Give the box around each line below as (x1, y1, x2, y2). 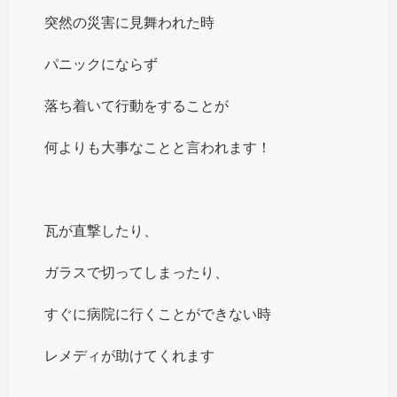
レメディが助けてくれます (44, 347, 214, 363)
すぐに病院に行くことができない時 (44, 306, 271, 322)
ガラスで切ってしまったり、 (44, 264, 229, 280)
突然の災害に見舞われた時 (44, 14, 214, 30)
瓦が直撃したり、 (44, 222, 158, 238)
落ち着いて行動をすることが (44, 97, 229, 113)
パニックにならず (44, 56, 158, 72)
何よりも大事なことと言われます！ (44, 139, 271, 155)
